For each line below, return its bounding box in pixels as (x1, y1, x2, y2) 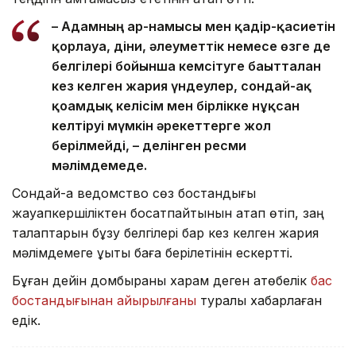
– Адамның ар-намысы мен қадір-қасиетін (52, 18, 335, 35)
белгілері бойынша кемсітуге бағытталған (52, 58, 321, 75)
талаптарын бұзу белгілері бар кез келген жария (12, 225, 319, 242)
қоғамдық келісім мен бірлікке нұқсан (52, 98, 300, 114)
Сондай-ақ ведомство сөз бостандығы (12, 185, 256, 202)
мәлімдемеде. (52, 157, 147, 174)
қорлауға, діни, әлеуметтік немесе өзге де (52, 38, 331, 55)
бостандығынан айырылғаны (12, 292, 196, 309)
